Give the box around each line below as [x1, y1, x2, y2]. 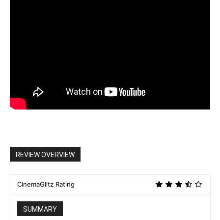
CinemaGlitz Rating [17, 180, 75, 188]
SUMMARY [23, 205, 57, 213]
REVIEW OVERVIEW [16, 150, 75, 159]
